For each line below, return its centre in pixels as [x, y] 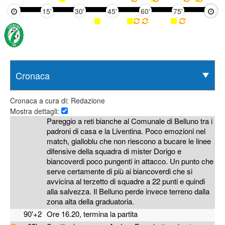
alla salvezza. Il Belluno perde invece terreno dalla [128, 191]
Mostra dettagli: [36, 111]
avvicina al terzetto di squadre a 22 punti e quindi [126, 181]
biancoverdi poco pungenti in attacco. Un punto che [130, 161]
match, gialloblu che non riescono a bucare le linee [129, 141]
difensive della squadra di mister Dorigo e [114, 151]
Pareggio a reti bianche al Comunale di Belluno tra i [130, 121]
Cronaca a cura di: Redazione [58, 101]
